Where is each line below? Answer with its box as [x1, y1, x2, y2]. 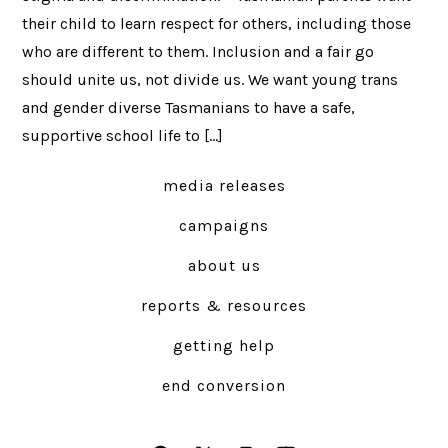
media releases [162, 175, 286, 195]
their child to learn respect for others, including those [21, 13, 411, 33]
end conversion [162, 375, 286, 395]
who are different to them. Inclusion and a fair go [21, 41, 374, 61]
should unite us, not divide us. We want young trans [21, 69, 398, 89]
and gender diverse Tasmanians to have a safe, [21, 97, 355, 117]
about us [187, 255, 261, 275]
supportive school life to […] [21, 125, 223, 145]
